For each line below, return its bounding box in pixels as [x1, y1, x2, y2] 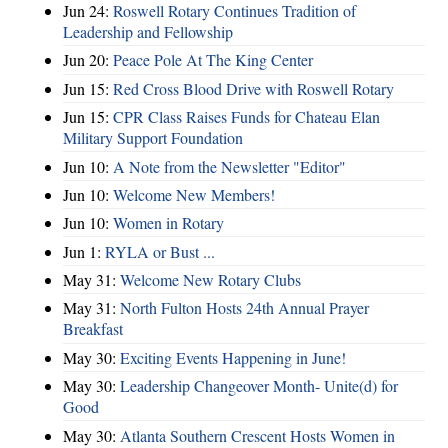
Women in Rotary [113, 212, 224, 234]
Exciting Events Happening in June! [120, 346, 346, 368]
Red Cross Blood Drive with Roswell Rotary [113, 77, 394, 99]
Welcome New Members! [113, 183, 275, 205]
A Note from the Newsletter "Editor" [113, 155, 346, 177]
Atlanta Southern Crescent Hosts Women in [120, 424, 395, 446]
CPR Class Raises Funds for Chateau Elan [113, 106, 380, 128]
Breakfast [63, 318, 123, 340]
